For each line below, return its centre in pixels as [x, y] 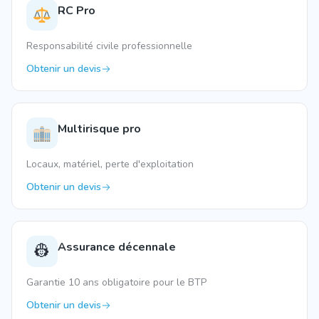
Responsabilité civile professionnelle [109, 46]
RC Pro [77, 11]
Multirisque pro [99, 129]
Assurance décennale [117, 247]
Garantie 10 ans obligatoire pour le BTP [116, 282]
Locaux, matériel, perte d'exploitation [110, 164]
